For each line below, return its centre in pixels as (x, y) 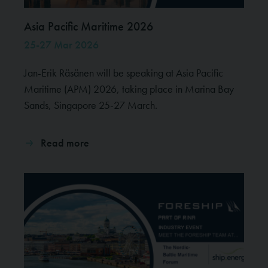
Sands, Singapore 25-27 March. (91, 105)
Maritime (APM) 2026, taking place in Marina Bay (129, 89)
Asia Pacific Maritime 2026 (89, 26)
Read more (65, 143)
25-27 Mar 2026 (61, 45)
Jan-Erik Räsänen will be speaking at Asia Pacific (124, 73)
